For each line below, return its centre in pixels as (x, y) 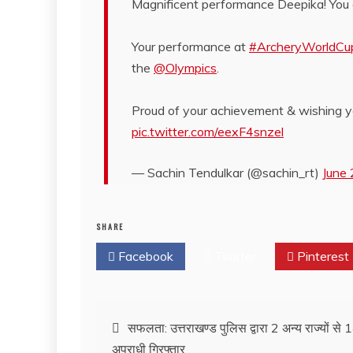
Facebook (144, 256)
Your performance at (190, 46)
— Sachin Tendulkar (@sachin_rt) (227, 172)
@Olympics (185, 67)
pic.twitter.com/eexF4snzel (208, 131)
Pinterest (321, 256)
